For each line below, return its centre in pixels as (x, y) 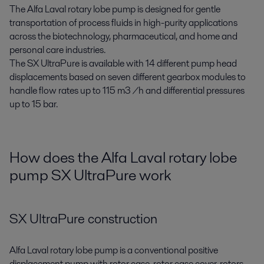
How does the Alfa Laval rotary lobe (123, 157)
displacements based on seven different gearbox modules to (128, 77)
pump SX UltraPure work (90, 175)
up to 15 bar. (34, 104)
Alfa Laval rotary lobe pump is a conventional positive (114, 250)
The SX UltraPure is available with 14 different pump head (123, 63)
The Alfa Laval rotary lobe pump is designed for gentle (115, 9)
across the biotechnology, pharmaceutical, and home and (123, 36)
